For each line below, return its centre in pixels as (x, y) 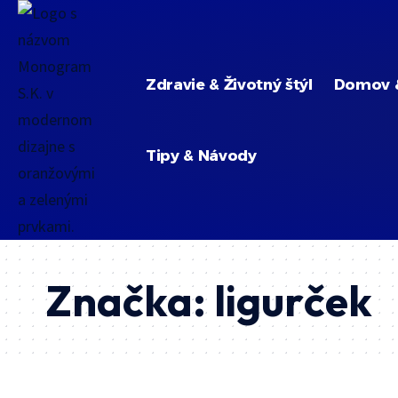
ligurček (293, 300)
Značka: (130, 300)
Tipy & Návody (201, 155)
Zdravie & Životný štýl (229, 84)
